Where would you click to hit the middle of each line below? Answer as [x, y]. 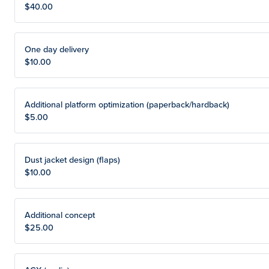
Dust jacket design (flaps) [72, 159]
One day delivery [57, 49]
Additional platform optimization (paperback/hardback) [127, 104]
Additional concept [60, 215]
